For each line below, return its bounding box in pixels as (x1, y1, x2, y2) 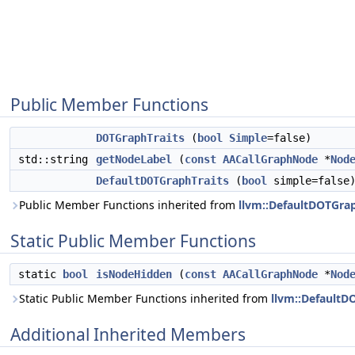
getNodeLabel (96, 153, 172, 166)
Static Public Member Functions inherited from (19, 291, 271, 306)
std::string (18, 153, 94, 166)
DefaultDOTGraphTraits (96, 174, 229, 187)
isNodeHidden (96, 268, 172, 281)
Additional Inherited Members (10, 323, 246, 345)
